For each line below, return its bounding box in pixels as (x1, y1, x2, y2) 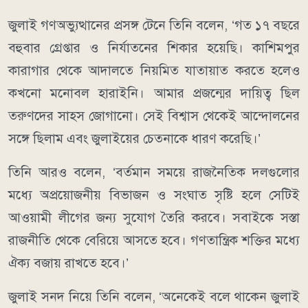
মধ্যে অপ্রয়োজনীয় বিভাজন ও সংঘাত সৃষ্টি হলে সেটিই (8, 187, 300, 203)
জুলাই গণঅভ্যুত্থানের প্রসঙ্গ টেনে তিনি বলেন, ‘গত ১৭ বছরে (8, 17, 300, 34)
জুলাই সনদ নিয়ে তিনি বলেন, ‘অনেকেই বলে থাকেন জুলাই (8, 289, 300, 305)
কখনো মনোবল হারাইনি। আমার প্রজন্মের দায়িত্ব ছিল (8, 85, 300, 102)
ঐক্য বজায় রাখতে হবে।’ (8, 255, 129, 272)
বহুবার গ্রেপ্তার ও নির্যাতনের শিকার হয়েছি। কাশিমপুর (8, 40, 300, 56)
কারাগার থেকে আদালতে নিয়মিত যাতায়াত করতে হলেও (8, 63, 300, 79)
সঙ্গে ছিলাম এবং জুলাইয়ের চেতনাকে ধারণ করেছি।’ (8, 131, 261, 147)
